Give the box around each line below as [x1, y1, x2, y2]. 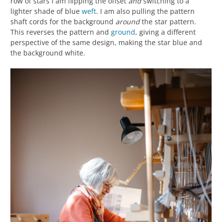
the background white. [10, 48, 85, 57]
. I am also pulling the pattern [96, 6, 195, 16]
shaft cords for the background [10, 16, 115, 26]
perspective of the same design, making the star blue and [10, 37, 202, 47]
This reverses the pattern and [10, 27, 111, 37]
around [115, 16, 140, 26]
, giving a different [135, 27, 196, 37]
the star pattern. [140, 16, 196, 26]
